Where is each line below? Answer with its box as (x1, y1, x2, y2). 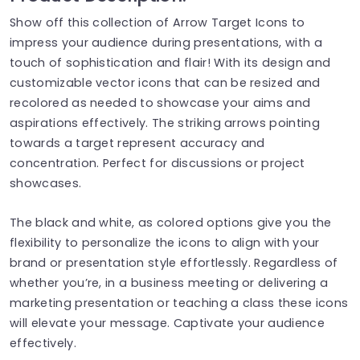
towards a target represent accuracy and (10, 134, 265, 151)
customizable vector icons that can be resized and (10, 74, 321, 91)
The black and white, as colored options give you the (10, 214, 332, 231)
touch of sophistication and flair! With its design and (10, 54, 331, 71)
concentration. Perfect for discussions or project (10, 154, 305, 171)
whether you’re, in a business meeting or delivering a (10, 274, 328, 291)
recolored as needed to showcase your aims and (10, 94, 311, 111)
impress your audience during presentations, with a (10, 34, 323, 51)
